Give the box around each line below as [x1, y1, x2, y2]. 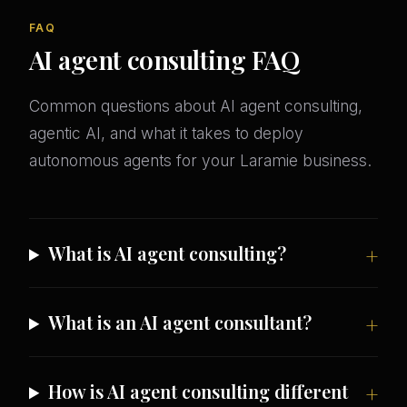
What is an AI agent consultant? [48, 310, 313, 335]
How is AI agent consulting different [48, 379, 349, 404]
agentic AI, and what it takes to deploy [29, 124, 303, 144]
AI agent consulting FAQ [29, 43, 300, 77]
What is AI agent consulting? [48, 241, 287, 266]
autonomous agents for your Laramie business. [29, 151, 372, 171]
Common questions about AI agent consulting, [29, 96, 362, 116]
